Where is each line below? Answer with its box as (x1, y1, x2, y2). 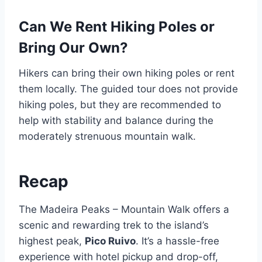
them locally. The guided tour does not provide (19, 83, 238, 95)
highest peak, (19, 235, 85, 247)
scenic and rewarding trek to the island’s (19, 219, 209, 232)
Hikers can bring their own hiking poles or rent (19, 67, 235, 80)
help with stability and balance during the (19, 115, 213, 127)
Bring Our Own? (19, 39, 128, 57)
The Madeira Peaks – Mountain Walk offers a (19, 204, 229, 216)
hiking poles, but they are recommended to (19, 99, 221, 111)
